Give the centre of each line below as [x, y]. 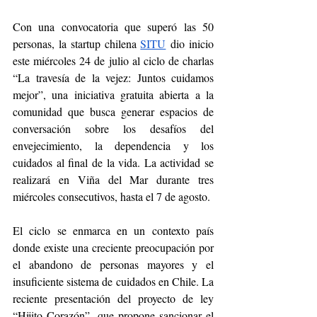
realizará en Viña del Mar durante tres [113, 180]
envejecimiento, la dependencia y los [113, 146]
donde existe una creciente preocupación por [113, 248]
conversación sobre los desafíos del [113, 129]
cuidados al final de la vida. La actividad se [113, 163]
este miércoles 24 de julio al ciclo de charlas [113, 61]
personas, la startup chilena [77, 44]
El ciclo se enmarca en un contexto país [113, 231]
